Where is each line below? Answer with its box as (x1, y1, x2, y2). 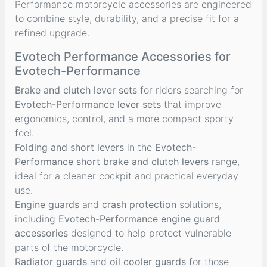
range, (209, 155, 240, 167)
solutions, (176, 198, 221, 210)
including (15, 212, 58, 225)
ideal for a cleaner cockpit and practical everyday (15, 169, 238, 182)
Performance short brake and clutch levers (15, 155, 209, 167)
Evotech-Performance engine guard (58, 212, 220, 225)
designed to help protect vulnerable (68, 226, 231, 239)
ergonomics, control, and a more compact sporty (15, 112, 234, 125)
